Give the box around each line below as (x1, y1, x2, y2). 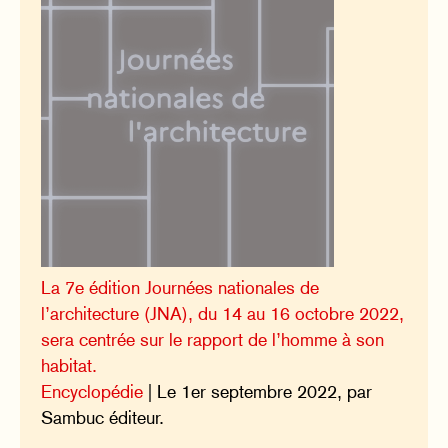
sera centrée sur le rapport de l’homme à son (41, 328, 385, 350)
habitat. (41, 354, 98, 376)
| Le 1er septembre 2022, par (143, 380, 373, 402)
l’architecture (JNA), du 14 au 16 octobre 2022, (41, 302, 405, 324)
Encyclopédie (41, 380, 144, 402)
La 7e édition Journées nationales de (41, 276, 320, 298)
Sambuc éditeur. (41, 406, 165, 428)
